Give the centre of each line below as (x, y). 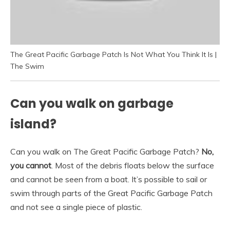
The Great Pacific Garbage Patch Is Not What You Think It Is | (113, 55)
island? (33, 124)
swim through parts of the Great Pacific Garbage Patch (111, 193)
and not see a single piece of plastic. (76, 207)
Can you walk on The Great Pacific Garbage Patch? (106, 152)
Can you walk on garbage (92, 104)
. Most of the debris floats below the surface (133, 166)
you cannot (31, 166)
